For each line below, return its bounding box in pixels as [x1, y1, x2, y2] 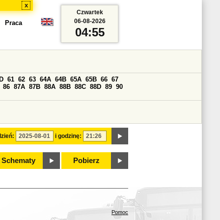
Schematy [1, 157, 35, 165]
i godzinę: [55, 133, 82, 139]
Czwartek [76, 9, 103, 16]
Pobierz [73, 157, 100, 165]
